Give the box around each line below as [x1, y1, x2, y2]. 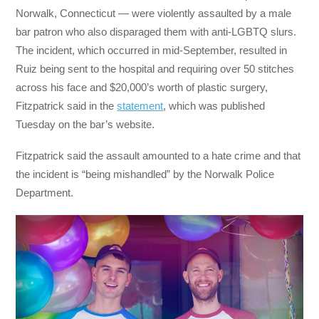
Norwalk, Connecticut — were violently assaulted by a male [16, 6, 292, 19]
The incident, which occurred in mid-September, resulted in [16, 43, 288, 56]
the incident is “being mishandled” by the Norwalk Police [16, 167, 275, 180]
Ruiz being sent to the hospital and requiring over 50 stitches [16, 62, 295, 75]
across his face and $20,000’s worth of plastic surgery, [16, 80, 268, 93]
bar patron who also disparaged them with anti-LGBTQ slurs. [16, 25, 297, 38]
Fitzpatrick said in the [16, 99, 117, 112]
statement [117, 99, 164, 112]
